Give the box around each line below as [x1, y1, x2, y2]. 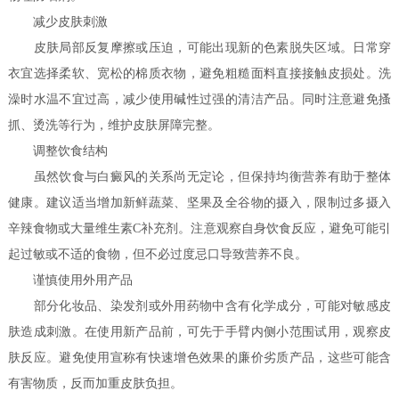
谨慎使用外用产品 [8, 273, 134, 288]
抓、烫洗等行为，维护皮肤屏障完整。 [8, 118, 221, 133]
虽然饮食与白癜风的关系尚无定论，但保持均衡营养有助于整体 [8, 170, 391, 184]
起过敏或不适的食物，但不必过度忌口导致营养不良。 [8, 248, 308, 262]
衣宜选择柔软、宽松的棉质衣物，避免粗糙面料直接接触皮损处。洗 [8, 67, 391, 81]
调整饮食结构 [8, 144, 109, 159]
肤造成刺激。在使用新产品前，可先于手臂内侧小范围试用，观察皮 [8, 325, 391, 339]
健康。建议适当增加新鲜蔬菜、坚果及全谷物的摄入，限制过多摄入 [8, 196, 391, 210]
